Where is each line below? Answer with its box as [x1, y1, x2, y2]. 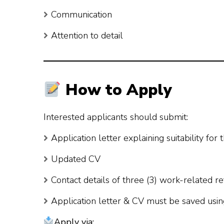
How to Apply [61, 79, 172, 101]
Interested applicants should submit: [43, 110, 188, 123]
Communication [51, 8, 112, 21]
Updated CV [51, 152, 100, 165]
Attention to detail [51, 29, 123, 42]
